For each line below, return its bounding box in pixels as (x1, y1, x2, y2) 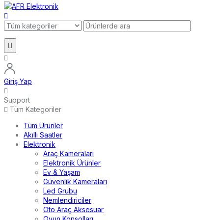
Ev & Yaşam (43, 168, 80, 177)
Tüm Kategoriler (10, 105, 61, 114)
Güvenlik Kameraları (43, 177, 107, 186)
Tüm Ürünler (24, 121, 63, 130)
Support (4, 96, 30, 105)
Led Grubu (43, 187, 77, 195)
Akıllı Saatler (24, 131, 62, 139)
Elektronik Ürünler (43, 159, 101, 167)
